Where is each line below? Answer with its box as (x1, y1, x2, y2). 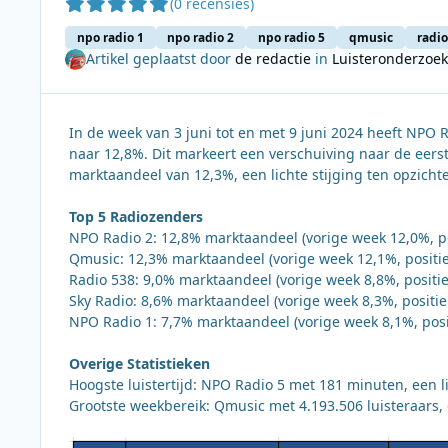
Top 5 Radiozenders (69, 207, 203, 227)
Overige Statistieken (69, 354, 210, 374)
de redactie (234, 49, 311, 69)
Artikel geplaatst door (85, 49, 235, 69)
